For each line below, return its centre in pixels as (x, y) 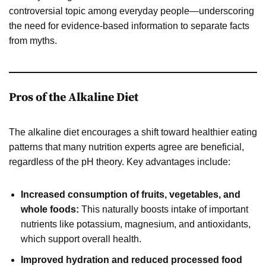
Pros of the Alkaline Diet (74, 97)
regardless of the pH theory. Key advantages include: (120, 161)
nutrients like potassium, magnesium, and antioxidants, (136, 224)
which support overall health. (81, 239)
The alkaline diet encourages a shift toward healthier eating (133, 132)
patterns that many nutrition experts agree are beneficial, (126, 147)
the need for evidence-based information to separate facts (129, 26)
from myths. (33, 40)
